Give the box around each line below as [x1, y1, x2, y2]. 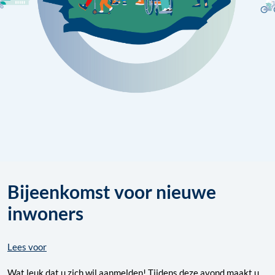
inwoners [7, 203, 83, 224]
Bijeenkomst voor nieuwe [7, 181, 216, 203]
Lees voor [7, 241, 47, 252]
